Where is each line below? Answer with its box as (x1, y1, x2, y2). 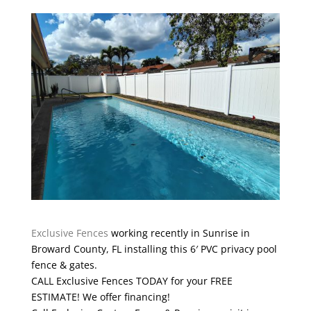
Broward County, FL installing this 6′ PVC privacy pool (31, 242, 277, 255)
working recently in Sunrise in (108, 226, 250, 239)
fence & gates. (31, 258, 97, 271)
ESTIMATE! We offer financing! (31, 289, 170, 303)
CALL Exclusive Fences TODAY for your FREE (31, 274, 233, 287)
